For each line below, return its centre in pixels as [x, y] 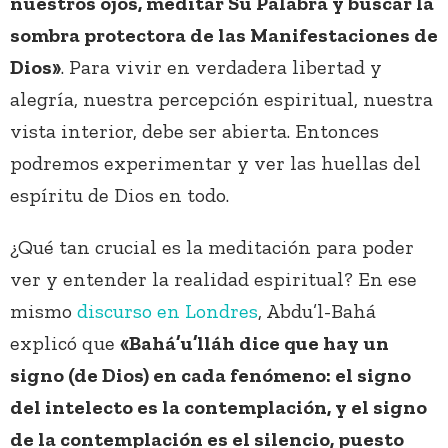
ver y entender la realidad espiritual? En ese [213, 279]
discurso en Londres [167, 311]
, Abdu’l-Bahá [317, 311]
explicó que [65, 343]
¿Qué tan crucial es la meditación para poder [212, 247]
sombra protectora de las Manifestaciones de [224, 35]
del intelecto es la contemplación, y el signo [218, 407]
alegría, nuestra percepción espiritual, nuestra [221, 99]
